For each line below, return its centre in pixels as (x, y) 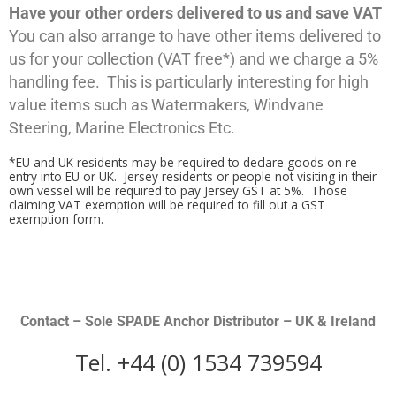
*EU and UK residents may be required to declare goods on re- (185, 163)
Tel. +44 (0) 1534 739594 (198, 363)
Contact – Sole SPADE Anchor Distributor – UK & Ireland (198, 321)
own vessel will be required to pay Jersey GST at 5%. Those (178, 191)
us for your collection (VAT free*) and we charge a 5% (194, 59)
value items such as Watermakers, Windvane (166, 105)
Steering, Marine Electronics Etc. (122, 128)
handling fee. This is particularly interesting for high (189, 82)
